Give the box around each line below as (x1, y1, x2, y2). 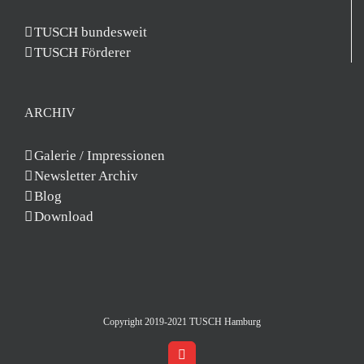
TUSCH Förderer (34, 45, 131, 60)
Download (34, 209, 93, 224)
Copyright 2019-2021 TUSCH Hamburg (103, 316, 261, 327)
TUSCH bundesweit (34, 24, 147, 40)
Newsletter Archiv (34, 168, 138, 184)
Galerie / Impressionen (34, 148, 165, 163)
